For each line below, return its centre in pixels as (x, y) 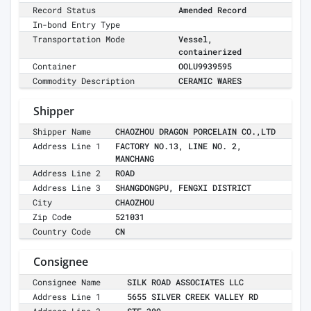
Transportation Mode (79, 39)
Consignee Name (67, 282)
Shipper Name (62, 132)
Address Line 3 (67, 188)
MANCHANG (135, 159)
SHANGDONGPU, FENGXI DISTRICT (183, 188)
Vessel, (195, 39)
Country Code (62, 232)
